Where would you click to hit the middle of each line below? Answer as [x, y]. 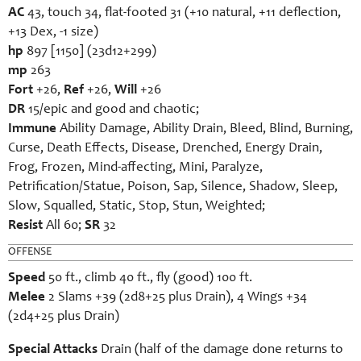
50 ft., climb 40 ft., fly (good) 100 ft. [149, 278]
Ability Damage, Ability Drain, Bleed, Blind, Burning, [205, 129]
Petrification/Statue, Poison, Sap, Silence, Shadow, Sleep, [173, 187]
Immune [32, 129]
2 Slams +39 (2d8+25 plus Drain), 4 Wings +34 [178, 298]
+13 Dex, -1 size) [53, 33]
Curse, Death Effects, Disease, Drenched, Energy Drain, [165, 149]
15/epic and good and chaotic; [112, 110]
